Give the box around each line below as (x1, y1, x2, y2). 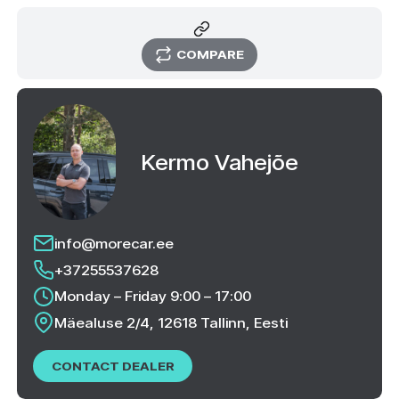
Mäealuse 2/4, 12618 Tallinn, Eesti (54, 313, 289, 331)
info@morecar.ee (54, 233, 175, 252)
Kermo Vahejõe (140, 148, 298, 176)
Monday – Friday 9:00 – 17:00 (54, 287, 252, 305)
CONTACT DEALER (51, 357, 175, 373)
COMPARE (175, 46, 244, 62)
